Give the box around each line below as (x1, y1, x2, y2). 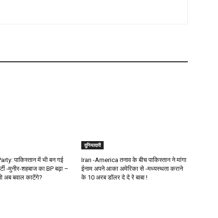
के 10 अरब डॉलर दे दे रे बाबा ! (81, 174, 148, 182)
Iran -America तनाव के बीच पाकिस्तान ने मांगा (81, 156, 187, 164)
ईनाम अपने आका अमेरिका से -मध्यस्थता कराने (81, 165, 183, 173)
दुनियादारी (84, 142, 101, 149)
